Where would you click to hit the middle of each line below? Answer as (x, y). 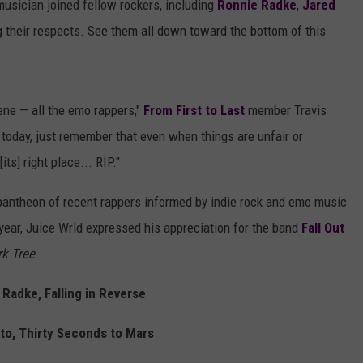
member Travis (286, 111)
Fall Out (323, 228)
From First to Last (194, 111)
